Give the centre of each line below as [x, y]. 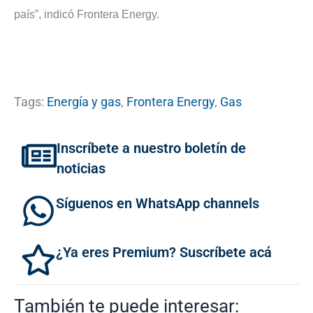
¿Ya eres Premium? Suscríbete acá [164, 252]
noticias [81, 168]
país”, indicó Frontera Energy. [87, 15]
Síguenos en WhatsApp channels [158, 203]
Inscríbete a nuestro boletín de [151, 148]
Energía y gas [84, 101]
